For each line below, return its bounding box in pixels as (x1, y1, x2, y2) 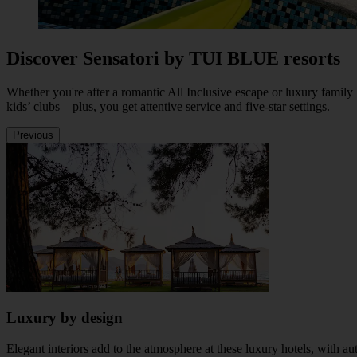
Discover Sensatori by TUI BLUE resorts (6, 47, 340, 69)
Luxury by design (6, 309, 123, 327)
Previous (13, 128, 53, 141)
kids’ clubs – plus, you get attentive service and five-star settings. (6, 99, 330, 113)
